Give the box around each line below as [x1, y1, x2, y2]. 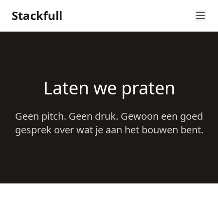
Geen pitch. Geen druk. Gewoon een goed [15, 109, 203, 123]
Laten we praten [43, 76, 175, 100]
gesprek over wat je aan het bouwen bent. [15, 123, 203, 136]
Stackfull [12, 7, 62, 23]
